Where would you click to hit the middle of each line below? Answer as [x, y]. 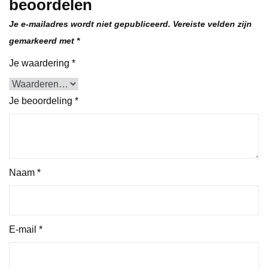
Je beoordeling [42, 101]
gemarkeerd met [43, 41]
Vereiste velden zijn [212, 24]
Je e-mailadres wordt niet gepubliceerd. [90, 24]
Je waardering [40, 63]
